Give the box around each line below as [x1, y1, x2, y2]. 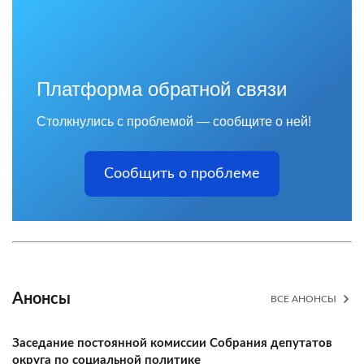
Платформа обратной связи [37, 77, 287, 100]
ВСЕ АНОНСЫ [271, 293, 336, 304]
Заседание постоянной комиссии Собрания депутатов [12, 336, 332, 349]
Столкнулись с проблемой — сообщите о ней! [37, 114, 311, 128]
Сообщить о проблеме [104, 166, 260, 181]
